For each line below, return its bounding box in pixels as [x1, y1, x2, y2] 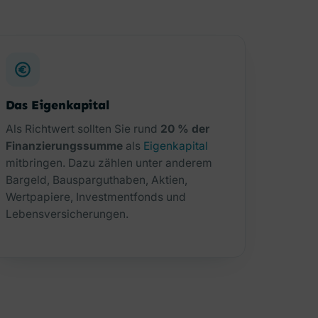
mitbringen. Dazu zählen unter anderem [5, 156, 212, 170]
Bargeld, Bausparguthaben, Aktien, [5, 173, 187, 187]
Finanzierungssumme [5, 139, 123, 153]
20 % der [160, 122, 209, 136]
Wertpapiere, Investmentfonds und [5, 190, 186, 204]
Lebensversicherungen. [5, 207, 128, 221]
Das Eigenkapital [5, 97, 110, 113]
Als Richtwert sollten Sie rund [5, 122, 160, 136]
